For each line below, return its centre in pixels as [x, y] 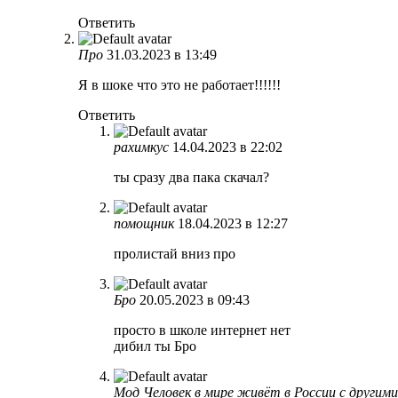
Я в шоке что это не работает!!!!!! [179, 84]
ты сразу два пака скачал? [191, 177]
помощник [144, 223]
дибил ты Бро [155, 346]
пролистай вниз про [175, 253]
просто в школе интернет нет [202, 330]
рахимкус [141, 147]
